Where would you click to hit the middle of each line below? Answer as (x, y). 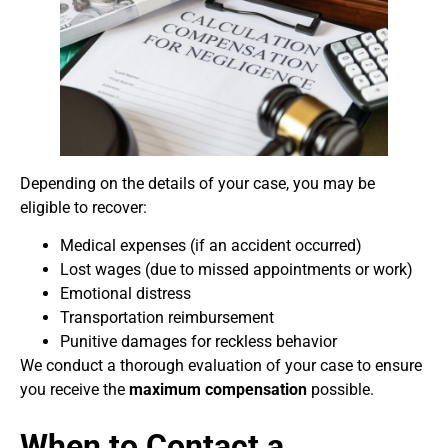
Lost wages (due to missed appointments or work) (236, 270)
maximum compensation (218, 390)
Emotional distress (125, 294)
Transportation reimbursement (167, 318)
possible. (340, 390)
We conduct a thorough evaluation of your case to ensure (221, 366)
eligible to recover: (83, 207)
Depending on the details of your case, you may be (197, 183)
